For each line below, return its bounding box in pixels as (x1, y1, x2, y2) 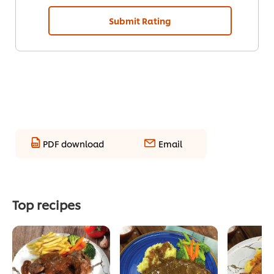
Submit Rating (109, 15, 171, 27)
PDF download (43, 137, 104, 149)
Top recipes (12, 196, 81, 213)
